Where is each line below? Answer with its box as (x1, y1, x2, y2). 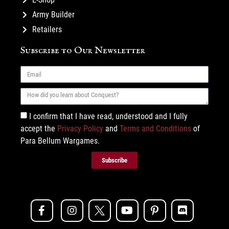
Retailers (32, 25, 62, 35)
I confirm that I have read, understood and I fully (29, 111, 188, 122)
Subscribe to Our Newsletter (20, 44, 145, 57)
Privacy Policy (57, 124, 103, 134)
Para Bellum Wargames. (20, 136, 100, 146)
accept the (20, 124, 57, 134)
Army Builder (32, 10, 75, 20)
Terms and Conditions (120, 124, 191, 134)
